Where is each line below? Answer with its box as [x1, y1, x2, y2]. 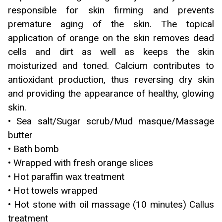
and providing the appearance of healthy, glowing [8, 87, 214, 99]
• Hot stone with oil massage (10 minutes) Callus [8, 198, 214, 210]
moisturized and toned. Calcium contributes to [8, 59, 214, 71]
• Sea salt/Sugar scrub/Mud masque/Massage [8, 115, 214, 127]
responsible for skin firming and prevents [8, 4, 214, 16]
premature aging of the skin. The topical [8, 18, 214, 30]
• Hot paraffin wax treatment [8, 170, 124, 182]
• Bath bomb [8, 143, 59, 155]
